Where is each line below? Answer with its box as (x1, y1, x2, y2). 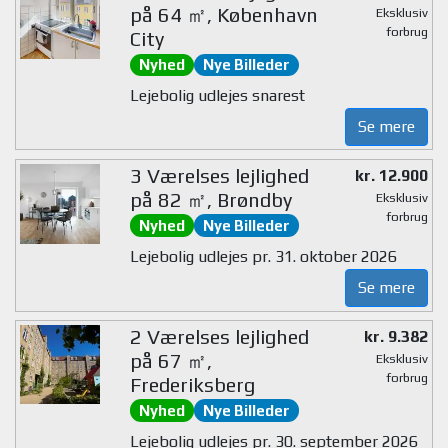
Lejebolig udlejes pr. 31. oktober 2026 (129, 246, 397, 266)
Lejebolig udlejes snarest (129, 86, 305, 105)
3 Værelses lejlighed (129, 164, 309, 187)
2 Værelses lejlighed (129, 324, 309, 348)
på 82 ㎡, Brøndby (129, 188, 292, 211)
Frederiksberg (129, 372, 255, 396)
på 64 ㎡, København (129, 3, 318, 27)
